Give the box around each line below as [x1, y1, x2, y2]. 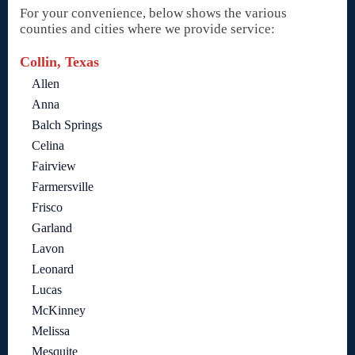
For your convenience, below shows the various [20, 6, 287, 21]
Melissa [32, 324, 70, 338]
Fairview [32, 159, 76, 174]
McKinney [32, 303, 86, 318]
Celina [32, 139, 64, 153]
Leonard [32, 262, 74, 277]
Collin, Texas [20, 54, 99, 71]
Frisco [32, 200, 63, 215]
